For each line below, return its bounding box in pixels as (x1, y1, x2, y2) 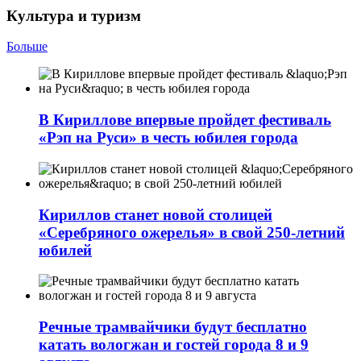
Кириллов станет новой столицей (39, 205, 272, 223)
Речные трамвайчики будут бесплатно (39, 317, 307, 335)
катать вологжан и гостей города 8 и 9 (39, 335, 309, 353)
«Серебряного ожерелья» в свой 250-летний (39, 223, 345, 241)
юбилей (39, 241, 92, 259)
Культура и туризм (6, 6, 141, 24)
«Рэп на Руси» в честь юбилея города (39, 129, 298, 147)
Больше (6, 39, 48, 54)
